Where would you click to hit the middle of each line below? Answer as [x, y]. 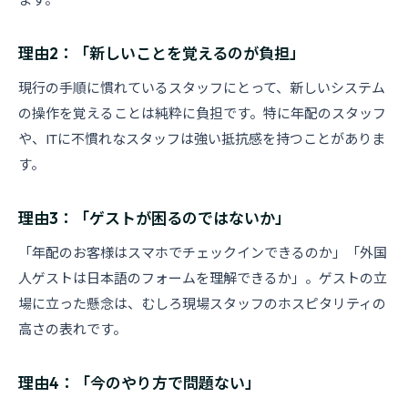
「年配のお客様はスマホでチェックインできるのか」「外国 [203, 253]
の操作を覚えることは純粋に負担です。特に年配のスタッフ [202, 113]
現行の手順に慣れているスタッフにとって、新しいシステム [202, 88]
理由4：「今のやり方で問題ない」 [139, 383]
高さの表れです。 [72, 329]
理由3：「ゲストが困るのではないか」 [154, 218]
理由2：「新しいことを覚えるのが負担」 [162, 53]
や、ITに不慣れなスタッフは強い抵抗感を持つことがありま [202, 139]
